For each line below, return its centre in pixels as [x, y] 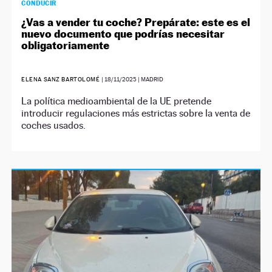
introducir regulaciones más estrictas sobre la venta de [136, 114]
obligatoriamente [66, 46]
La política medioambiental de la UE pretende [117, 101]
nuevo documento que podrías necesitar [123, 34]
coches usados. [54, 126]
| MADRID [150, 80]
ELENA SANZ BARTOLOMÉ [61, 80]
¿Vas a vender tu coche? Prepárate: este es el [136, 22]
